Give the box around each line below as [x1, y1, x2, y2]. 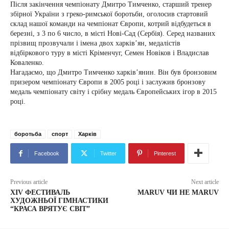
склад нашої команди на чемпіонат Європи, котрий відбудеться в [10, 20, 211, 28]
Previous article [10, 178, 48, 186]
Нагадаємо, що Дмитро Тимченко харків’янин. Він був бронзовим [10, 68, 217, 76]
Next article [191, 178, 219, 186]
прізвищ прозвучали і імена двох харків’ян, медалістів [10, 39, 180, 47]
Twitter [100, 150, 117, 156]
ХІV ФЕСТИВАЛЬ [10, 189, 70, 196]
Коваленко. [10, 59, 44, 66]
